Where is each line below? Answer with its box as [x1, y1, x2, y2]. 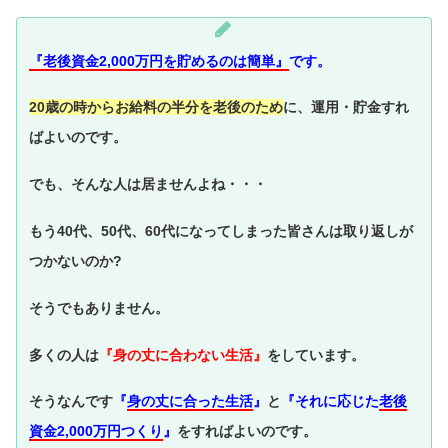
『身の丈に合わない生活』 [99, 346, 267, 363]
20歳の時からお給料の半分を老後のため [29, 99, 283, 116]
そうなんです [29, 393, 113, 410]
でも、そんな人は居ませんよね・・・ [29, 176, 267, 193]
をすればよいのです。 [177, 423, 317, 440]
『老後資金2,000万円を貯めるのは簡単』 [29, 52, 289, 69]
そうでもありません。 [29, 299, 169, 316]
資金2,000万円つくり [29, 423, 163, 440]
